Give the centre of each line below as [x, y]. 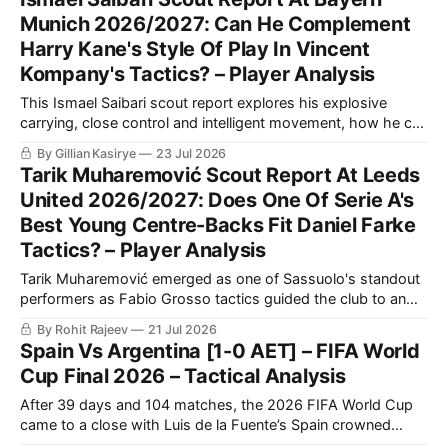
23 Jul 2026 [191, 153]
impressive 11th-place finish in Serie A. [149, 318]
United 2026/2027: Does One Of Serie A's [217, 199]
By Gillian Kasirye [86, 153]
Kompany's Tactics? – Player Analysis [197, 73]
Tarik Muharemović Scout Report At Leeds [220, 174]
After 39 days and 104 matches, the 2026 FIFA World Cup [216, 404]
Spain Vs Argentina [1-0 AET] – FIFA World [220, 350]
